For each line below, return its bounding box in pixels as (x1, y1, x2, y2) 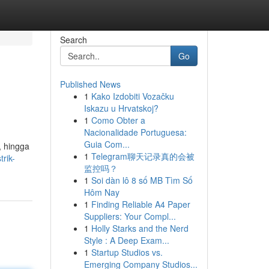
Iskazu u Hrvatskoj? (83, 102, 159, 114)
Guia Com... (83, 138, 130, 150)
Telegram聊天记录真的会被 (91, 150, 195, 162)
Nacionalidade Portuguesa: (83, 126, 187, 138)
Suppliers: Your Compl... (83, 210, 176, 222)
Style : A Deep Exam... (83, 234, 169, 246)
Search (59, 34, 87, 46)
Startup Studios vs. (91, 246, 163, 258)
